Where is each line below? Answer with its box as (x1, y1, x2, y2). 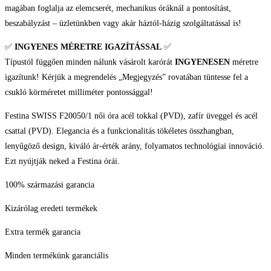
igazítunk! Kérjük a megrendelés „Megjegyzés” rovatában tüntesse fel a (5, 73, 248, 82)
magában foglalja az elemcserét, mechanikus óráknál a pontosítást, (5, 4, 231, 13)
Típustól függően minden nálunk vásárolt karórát (5, 57, 175, 67)
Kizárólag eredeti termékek (5, 204, 97, 214)
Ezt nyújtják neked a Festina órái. (5, 157, 120, 166)
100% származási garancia (5, 180, 94, 190)
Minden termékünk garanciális (5, 251, 108, 261)
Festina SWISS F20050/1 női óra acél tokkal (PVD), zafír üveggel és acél (5, 111, 258, 121)
